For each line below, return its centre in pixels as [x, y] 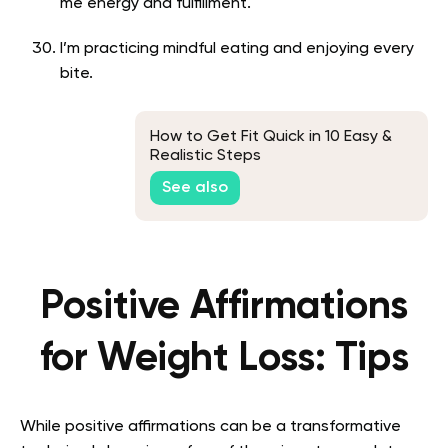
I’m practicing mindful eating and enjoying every [237, 49]
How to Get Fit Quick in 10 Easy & [271, 136]
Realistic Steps [205, 155]
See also [195, 188]
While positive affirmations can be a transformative [210, 427]
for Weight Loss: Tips [224, 359]
